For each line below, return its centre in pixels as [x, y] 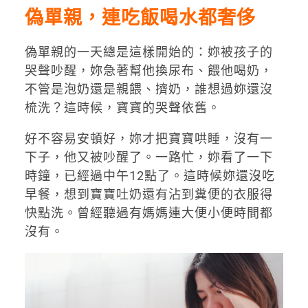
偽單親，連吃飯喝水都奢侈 [140, 18]
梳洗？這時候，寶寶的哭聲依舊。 [122, 108]
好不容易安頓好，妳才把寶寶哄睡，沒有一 [148, 139]
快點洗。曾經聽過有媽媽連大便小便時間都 [148, 213]
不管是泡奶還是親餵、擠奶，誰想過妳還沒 [148, 89]
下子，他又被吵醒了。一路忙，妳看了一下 [148, 157]
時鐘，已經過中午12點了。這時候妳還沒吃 [150, 176]
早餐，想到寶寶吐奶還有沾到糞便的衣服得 [148, 195]
